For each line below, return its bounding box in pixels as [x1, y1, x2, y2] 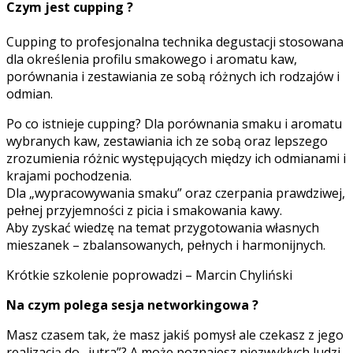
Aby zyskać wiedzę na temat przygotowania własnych [6, 218, 319, 236]
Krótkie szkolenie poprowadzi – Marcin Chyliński [6, 266, 292, 284]
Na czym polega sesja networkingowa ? [6, 295, 258, 314]
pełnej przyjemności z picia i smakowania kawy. [6, 201, 282, 219]
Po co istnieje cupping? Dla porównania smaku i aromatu [6, 114, 342, 132]
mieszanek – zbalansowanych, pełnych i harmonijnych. [6, 236, 325, 254]
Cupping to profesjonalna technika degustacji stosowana [6, 32, 344, 50]
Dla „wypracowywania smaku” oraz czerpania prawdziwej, [6, 184, 345, 202]
